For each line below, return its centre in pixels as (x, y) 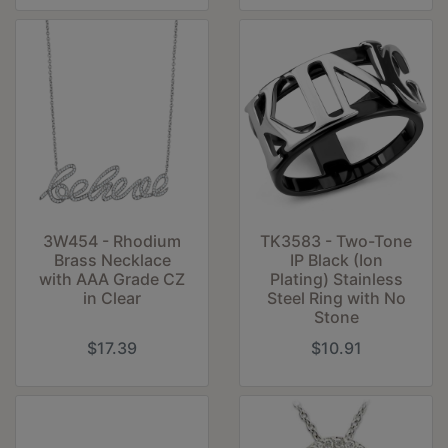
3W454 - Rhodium (112, 240)
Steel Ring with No (336, 297)
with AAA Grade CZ (112, 278)
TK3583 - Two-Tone (336, 240)
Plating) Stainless (336, 278)
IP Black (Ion (336, 259)
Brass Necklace (112, 259)
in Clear (112, 297)
